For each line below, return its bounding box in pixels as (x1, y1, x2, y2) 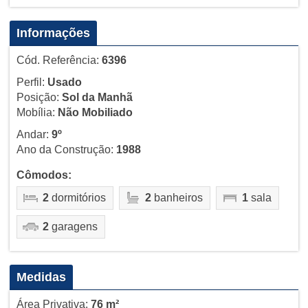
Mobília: (16, 106, 58, 118)
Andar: (16, 128, 52, 140)
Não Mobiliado (57, 106, 133, 118)
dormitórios (48, 191, 106, 203)
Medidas (16, 269, 66, 284)
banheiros (151, 191, 203, 203)
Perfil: (16, 76, 47, 88)
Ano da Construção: (16, 143, 116, 155)
